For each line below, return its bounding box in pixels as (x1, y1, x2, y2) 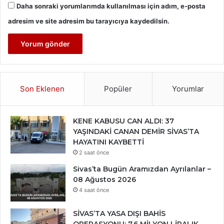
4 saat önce (79, 186, 109, 194)
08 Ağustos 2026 (73, 175, 136, 184)
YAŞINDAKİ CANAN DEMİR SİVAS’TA (73, 127, 199, 136)
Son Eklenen (20, 84, 65, 94)
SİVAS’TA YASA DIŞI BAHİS (73, 209, 165, 218)
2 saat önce (79, 149, 109, 156)
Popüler (104, 84, 132, 94)
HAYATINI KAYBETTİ (73, 137, 144, 147)
